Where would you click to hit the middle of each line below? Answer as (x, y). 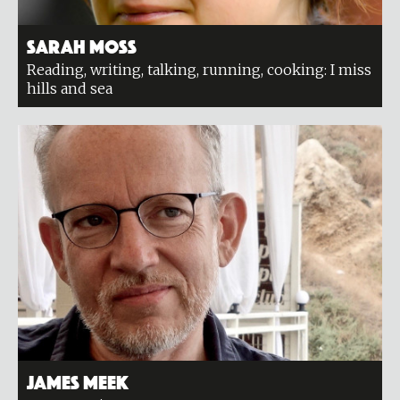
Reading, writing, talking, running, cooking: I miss (199, 70)
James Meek (78, 380)
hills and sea (70, 88)
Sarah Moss (82, 45)
